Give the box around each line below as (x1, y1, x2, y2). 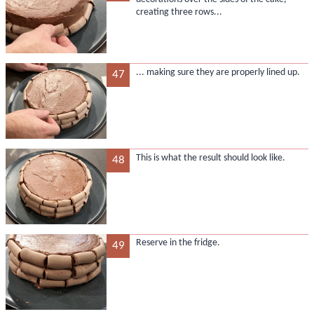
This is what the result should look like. (135, 152, 285, 163)
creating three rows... (135, 6, 222, 18)
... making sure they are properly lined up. (135, 67, 300, 78)
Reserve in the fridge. (135, 238, 220, 249)
